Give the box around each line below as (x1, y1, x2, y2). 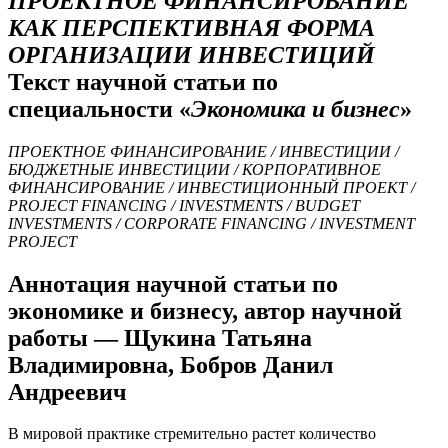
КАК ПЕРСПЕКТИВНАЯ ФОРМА (8, 14, 375, 41)
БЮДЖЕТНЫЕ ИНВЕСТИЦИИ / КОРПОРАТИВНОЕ (8, 160, 381, 178)
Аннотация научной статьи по (8, 270, 338, 297)
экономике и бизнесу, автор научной (8, 297, 402, 324)
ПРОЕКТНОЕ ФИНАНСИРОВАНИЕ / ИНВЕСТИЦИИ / (8, 142, 399, 160)
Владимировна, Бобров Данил (8, 351, 333, 378)
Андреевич (8, 378, 127, 405)
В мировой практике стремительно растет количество (8, 425, 376, 443)
